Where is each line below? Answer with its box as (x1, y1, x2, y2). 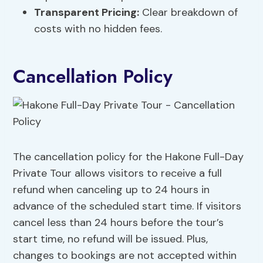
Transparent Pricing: (34, 5, 140, 20)
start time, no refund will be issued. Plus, (13, 232, 208, 247)
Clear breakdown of (139, 5, 238, 20)
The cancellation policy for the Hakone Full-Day (13, 150, 244, 164)
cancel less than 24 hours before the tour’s (13, 215, 224, 230)
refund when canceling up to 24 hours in (13, 183, 210, 197)
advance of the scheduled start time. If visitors (13, 199, 242, 214)
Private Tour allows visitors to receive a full (13, 166, 222, 181)
